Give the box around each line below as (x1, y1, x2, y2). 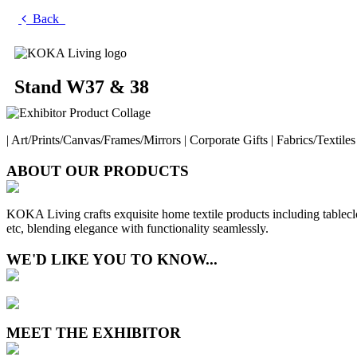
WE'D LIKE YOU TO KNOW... (6, 251, 218, 269)
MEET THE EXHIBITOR (6, 324, 181, 341)
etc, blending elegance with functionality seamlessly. (6, 222, 269, 236)
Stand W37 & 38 (14, 76, 149, 97)
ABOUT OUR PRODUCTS (6, 162, 189, 179)
